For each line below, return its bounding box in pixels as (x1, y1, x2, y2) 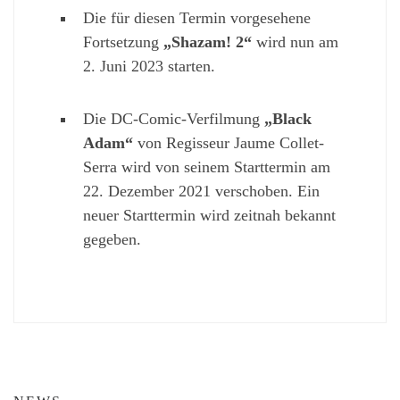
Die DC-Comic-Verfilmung (82, 110, 264, 129)
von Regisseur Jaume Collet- (132, 134, 324, 153)
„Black (263, 110, 312, 129)
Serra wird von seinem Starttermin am (82, 158, 330, 177)
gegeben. (82, 230, 141, 249)
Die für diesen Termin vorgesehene (82, 9, 311, 28)
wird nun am (251, 33, 338, 52)
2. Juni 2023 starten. (82, 57, 215, 76)
